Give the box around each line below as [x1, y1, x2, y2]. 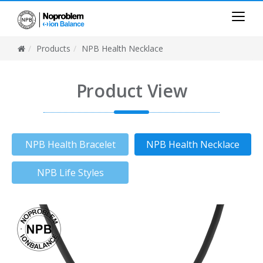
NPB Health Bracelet [25, 138, 116, 151]
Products [36, 43, 70, 54]
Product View [76, 79, 187, 103]
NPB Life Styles [36, 166, 104, 179]
